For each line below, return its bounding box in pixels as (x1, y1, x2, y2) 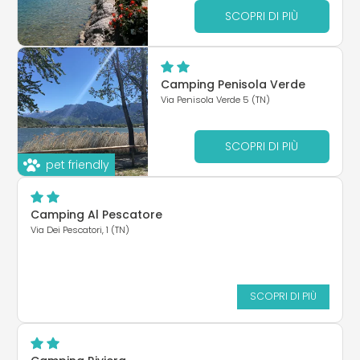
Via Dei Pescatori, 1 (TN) (31, 223, 129, 236)
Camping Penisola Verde (160, 76, 305, 92)
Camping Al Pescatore (31, 206, 162, 223)
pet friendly (46, 156, 109, 173)
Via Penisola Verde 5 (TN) (160, 92, 270, 106)
